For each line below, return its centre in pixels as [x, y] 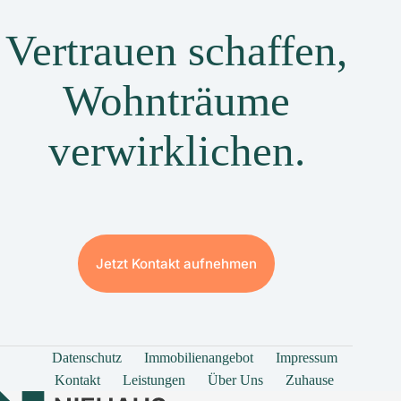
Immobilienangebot [198, 357]
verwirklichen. [176, 151]
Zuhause [310, 380]
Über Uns [236, 380]
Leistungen [154, 380]
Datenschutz [86, 357]
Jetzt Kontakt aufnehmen [177, 263]
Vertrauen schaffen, [177, 51]
